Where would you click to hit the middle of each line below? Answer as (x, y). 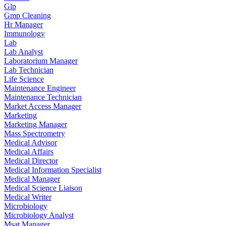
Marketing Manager (36, 124)
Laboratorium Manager (41, 61)
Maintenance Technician (43, 97)
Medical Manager (32, 179)
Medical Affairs (29, 151)
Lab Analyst (23, 51)
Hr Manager (23, 24)
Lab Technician (29, 70)
